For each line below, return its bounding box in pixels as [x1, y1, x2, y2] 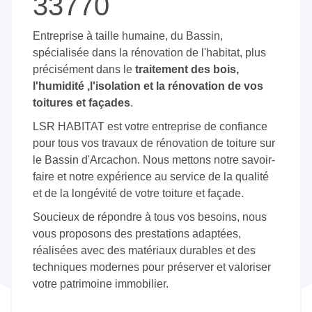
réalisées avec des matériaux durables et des [33, 244, 256, 256]
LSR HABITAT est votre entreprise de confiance [33, 120, 267, 132]
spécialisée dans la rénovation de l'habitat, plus [33, 46, 266, 58]
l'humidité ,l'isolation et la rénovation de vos [33, 79, 263, 92]
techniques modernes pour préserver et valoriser [33, 260, 271, 273]
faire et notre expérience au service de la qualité [33, 170, 269, 182]
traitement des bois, [135, 63, 239, 75]
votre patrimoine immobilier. [33, 277, 169, 290]
